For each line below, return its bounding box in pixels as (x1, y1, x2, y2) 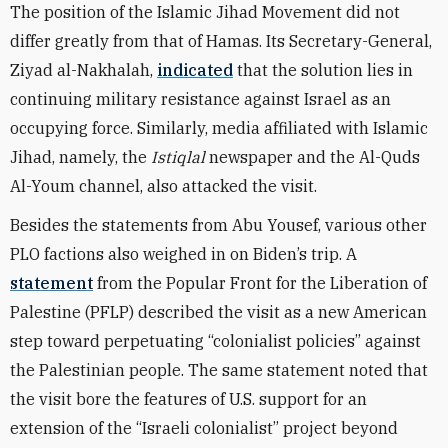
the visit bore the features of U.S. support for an (10, 389, 367, 409)
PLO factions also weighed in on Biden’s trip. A (10, 244, 357, 264)
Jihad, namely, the (10, 147, 151, 167)
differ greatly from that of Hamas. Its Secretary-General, (10, 31, 432, 51)
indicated (157, 60, 233, 80)
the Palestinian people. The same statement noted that (10, 360, 428, 380)
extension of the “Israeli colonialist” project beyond (10, 418, 398, 438)
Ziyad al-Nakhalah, (10, 60, 157, 80)
